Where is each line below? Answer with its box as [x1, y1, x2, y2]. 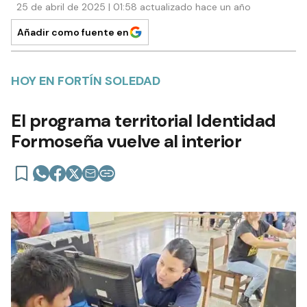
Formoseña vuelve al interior [11, 129, 241, 153]
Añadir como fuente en [17, 25, 129, 38]
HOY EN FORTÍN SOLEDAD [11, 72, 160, 89]
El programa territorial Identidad [11, 108, 276, 132]
